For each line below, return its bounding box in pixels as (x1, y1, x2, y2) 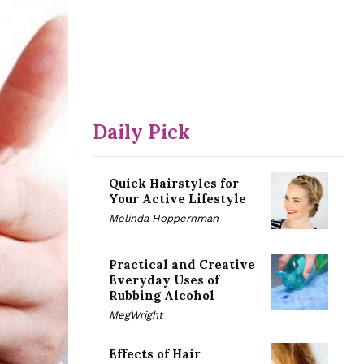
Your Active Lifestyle (109, 190, 246, 206)
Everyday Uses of (109, 272, 219, 288)
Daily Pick (93, 119, 190, 145)
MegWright (109, 309, 162, 322)
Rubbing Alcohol (109, 288, 214, 304)
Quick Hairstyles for (109, 175, 239, 191)
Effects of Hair (109, 346, 201, 362)
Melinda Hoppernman (109, 211, 219, 224)
